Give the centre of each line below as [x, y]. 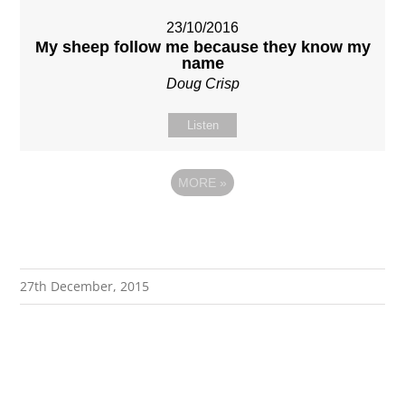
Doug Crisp [202, 84]
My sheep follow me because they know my [202, 47]
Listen [202, 126]
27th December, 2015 [85, 287]
